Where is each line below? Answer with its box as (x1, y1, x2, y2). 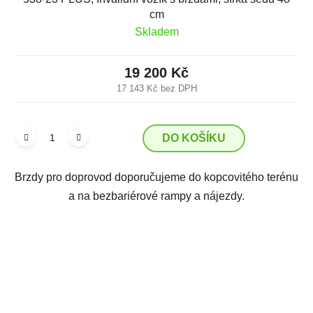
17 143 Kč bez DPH (116, 82, 197, 94)
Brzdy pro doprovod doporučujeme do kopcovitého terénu (15, 170, 298, 183)
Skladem (134, 25, 179, 38)
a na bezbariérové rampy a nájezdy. (68, 189, 245, 202)
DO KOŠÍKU (162, 131, 226, 144)
